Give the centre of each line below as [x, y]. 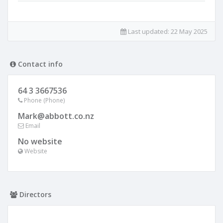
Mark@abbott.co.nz [56, 116]
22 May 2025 [189, 31]
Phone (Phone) [44, 100]
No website [40, 141]
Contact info [39, 64]
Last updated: [149, 31]
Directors [34, 194]
